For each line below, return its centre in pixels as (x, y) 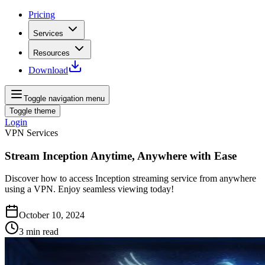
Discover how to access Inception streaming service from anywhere (130, 179)
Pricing (42, 14)
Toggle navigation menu (64, 98)
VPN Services (31, 133)
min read (42, 232)
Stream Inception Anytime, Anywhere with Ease (121, 156)
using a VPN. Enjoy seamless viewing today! (89, 189)
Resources (51, 53)
